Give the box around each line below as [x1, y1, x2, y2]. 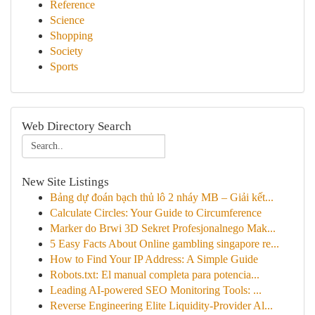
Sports [50, 60, 78, 72]
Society [50, 45, 83, 57]
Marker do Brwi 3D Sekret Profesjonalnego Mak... [50, 222, 276, 234]
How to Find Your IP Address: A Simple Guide [50, 253, 258, 265]
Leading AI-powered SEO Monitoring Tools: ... [50, 284, 262, 296]
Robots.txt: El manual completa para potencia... [50, 269, 259, 281]
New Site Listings [22, 175, 109, 188]
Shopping [50, 30, 93, 41]
